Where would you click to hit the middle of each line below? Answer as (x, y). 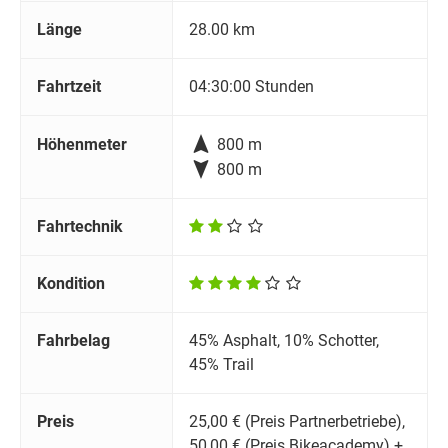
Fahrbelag (73, 341)
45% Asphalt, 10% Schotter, (284, 341)
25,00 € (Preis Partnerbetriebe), (297, 422)
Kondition (71, 284)
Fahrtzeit (69, 87)
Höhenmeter (82, 145)
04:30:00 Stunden (251, 87)
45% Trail (221, 365)
